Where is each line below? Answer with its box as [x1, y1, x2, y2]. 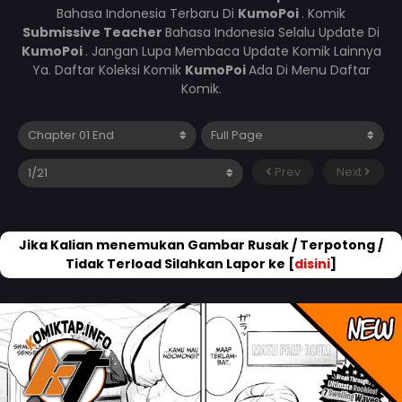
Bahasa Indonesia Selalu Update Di [165, 22, 380, 41]
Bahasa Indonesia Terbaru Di [57, 4, 238, 22]
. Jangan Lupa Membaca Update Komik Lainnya [84, 41, 381, 60]
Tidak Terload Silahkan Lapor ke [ [66, 254, 294, 273]
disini [294, 254, 330, 273]
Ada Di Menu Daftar [248, 60, 371, 79]
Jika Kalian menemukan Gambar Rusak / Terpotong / [19, 235, 383, 254]
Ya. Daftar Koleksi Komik [31, 60, 185, 79]
